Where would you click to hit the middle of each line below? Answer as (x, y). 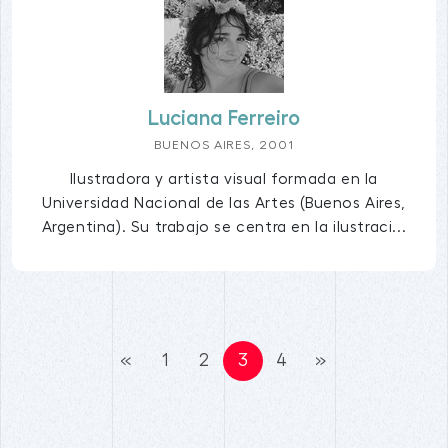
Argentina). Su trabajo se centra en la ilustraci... (224, 227)
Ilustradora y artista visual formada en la (224, 179)
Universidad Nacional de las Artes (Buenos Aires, (224, 203)
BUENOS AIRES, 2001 (224, 145)
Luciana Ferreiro (224, 119)
